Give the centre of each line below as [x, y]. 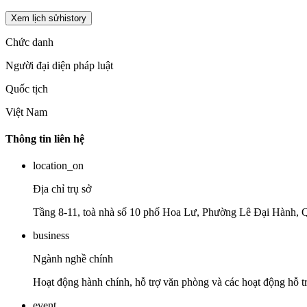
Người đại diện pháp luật [59, 65]
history [73, 18]
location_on [58, 166]
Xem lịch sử [35, 18]
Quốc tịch [27, 88]
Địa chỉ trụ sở [62, 189]
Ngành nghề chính [73, 259]
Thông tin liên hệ [45, 138]
